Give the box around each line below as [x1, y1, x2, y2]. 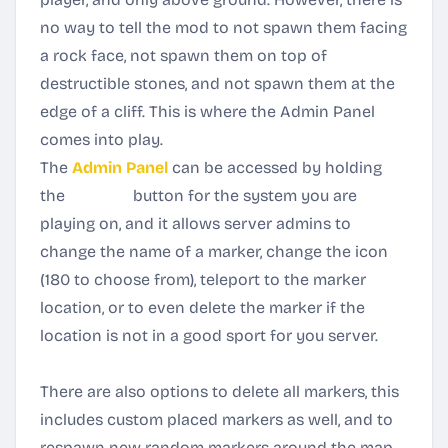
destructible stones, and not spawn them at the [40, 74, 395, 93]
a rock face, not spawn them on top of [40, 46, 327, 65]
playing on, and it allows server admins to [40, 214, 351, 233]
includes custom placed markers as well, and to [40, 410, 393, 429]
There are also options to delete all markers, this [40, 382, 399, 401]
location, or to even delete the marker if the [40, 298, 365, 317]
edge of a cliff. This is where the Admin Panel [40, 102, 375, 121]
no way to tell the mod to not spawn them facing [40, 18, 407, 37]
